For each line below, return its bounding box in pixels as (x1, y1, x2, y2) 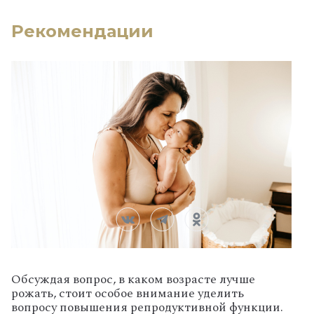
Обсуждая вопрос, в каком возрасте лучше (11, 270, 255, 289)
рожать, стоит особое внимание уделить (11, 284, 244, 303)
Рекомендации (11, 21, 153, 42)
